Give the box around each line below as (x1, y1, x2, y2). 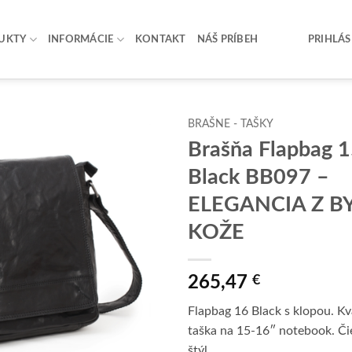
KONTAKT (134, 35, 186, 44)
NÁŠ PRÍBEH (196, 35, 258, 44)
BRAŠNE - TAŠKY (188, 119, 273, 130)
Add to (118, 157, 152, 170)
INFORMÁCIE (47, 35, 114, 44)
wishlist (117, 171, 152, 184)
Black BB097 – (188, 166, 329, 188)
